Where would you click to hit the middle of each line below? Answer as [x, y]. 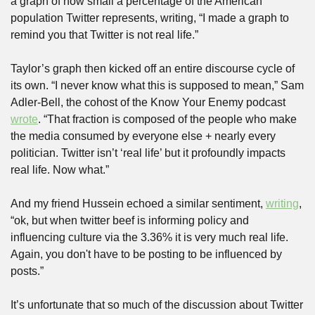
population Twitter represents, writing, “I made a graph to [150, 18]
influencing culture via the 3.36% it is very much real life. [149, 237]
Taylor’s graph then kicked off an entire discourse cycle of [153, 69]
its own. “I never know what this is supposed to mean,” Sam [157, 85]
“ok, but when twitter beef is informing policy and [130, 220]
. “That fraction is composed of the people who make [167, 119]
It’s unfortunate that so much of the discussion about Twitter [157, 305]
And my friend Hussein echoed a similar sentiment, [138, 204]
